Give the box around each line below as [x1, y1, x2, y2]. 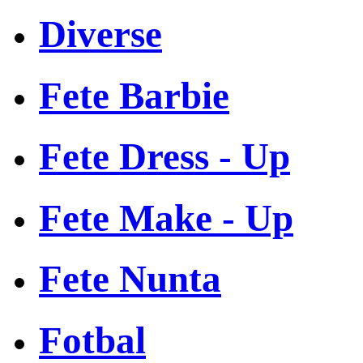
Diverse [39, 13, 162, 56]
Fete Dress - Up [39, 135, 290, 178]
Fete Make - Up [39, 196, 293, 239]
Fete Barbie [39, 74, 229, 117]
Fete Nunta [39, 258, 221, 301]
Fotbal [39, 318, 146, 361]
